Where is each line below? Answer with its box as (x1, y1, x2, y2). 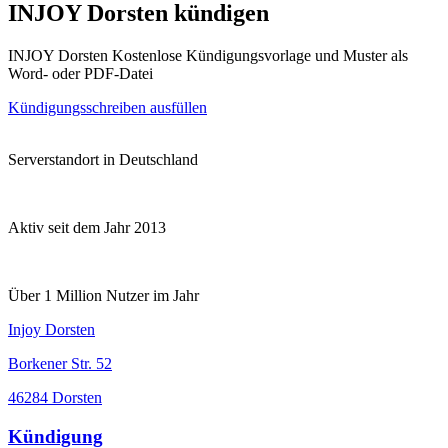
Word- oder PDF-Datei (8, 64, 153, 82)
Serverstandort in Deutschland (8, 150, 198, 168)
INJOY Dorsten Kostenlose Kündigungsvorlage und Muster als (8, 46, 408, 64)
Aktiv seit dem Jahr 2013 (8, 218, 166, 236)
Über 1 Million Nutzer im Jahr (8, 286, 199, 304)
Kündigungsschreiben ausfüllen (8, 98, 207, 116)
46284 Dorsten (8, 388, 102, 406)
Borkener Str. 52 (8, 354, 112, 372)
